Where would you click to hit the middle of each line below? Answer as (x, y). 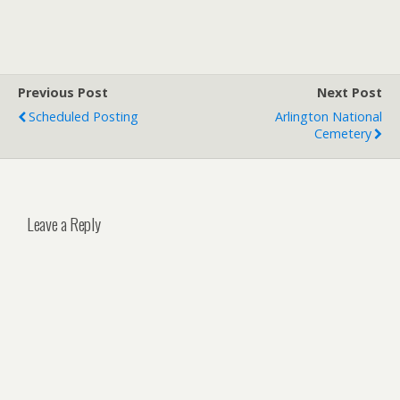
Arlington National (329, 117)
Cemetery (343, 133)
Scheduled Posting (83, 117)
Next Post (350, 92)
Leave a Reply (64, 223)
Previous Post (63, 92)
